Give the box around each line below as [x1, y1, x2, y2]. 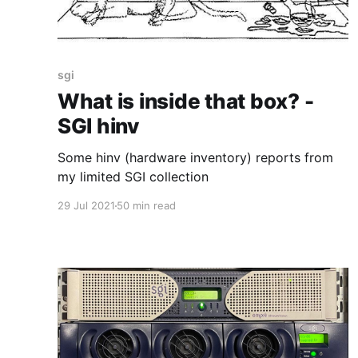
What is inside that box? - [58, 89, 314, 114]
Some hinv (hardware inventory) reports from [58, 149, 333, 166]
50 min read [117, 199, 176, 213]
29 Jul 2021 [58, 199, 115, 213]
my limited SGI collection [58, 169, 209, 185]
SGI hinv [58, 113, 139, 139]
